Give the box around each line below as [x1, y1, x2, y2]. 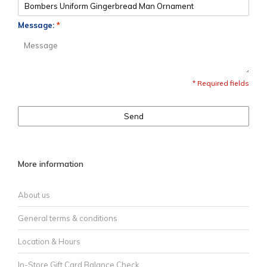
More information [18, 159, 83, 169]
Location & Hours [18, 237, 80, 246]
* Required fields [193, 79, 249, 88]
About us [18, 190, 50, 200]
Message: [18, 20, 57, 30]
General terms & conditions [18, 213, 117, 223]
